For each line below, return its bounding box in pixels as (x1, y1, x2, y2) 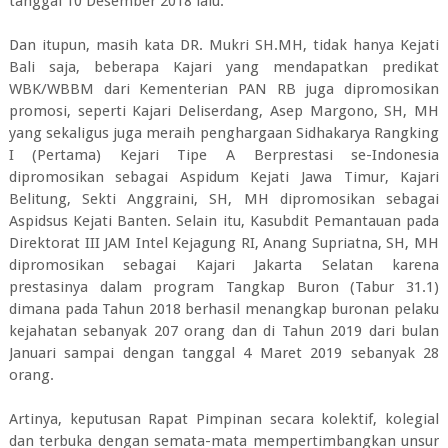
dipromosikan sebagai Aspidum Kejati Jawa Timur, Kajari (8, 167, 440, 186)
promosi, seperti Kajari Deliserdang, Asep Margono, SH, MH (8, 101, 440, 120)
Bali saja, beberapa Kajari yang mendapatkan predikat (8, 57, 440, 76)
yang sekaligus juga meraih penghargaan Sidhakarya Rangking (8, 123, 440, 142)
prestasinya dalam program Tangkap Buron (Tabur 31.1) (8, 277, 440, 296)
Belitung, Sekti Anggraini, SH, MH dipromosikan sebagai (8, 189, 440, 208)
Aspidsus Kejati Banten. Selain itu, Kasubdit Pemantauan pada (8, 211, 440, 230)
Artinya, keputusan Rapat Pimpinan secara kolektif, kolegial (8, 409, 440, 428)
